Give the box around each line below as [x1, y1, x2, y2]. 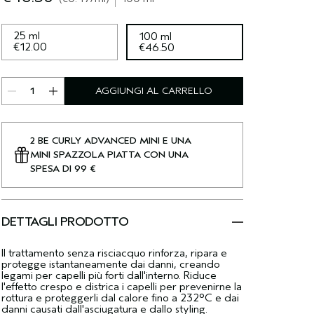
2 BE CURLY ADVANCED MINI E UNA [29, 135, 191, 146]
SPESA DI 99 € [29, 163, 95, 175]
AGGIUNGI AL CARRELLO [95, 85, 212, 97]
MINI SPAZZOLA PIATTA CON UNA [29, 149, 189, 161]
